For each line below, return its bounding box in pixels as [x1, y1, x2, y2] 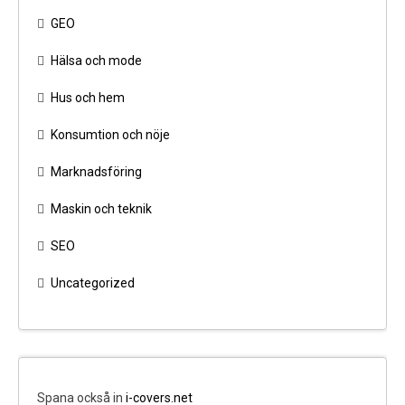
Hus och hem [51, 90, 125, 106]
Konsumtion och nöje [51, 127, 170, 143]
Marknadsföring [51, 165, 142, 180]
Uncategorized [51, 276, 135, 291]
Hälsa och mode [51, 53, 142, 69]
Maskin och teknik [51, 202, 152, 217]
